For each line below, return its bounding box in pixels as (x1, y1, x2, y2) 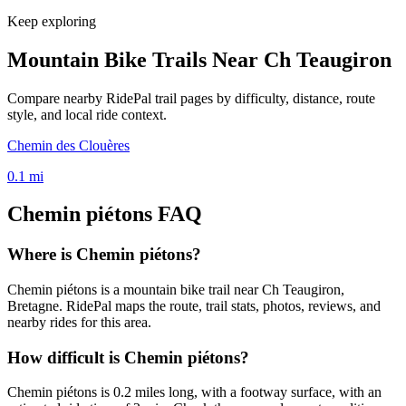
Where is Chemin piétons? (7, 245, 201, 265)
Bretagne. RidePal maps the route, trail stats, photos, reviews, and (7, 298, 381, 314)
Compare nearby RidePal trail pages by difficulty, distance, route (7, 90, 375, 106)
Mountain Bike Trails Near (7, 47, 264, 72)
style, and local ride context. (7, 106, 167, 122)
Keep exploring (7, 13, 96, 29)
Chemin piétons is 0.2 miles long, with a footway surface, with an (7, 384, 382, 401)
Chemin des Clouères (7, 137, 130, 153)
